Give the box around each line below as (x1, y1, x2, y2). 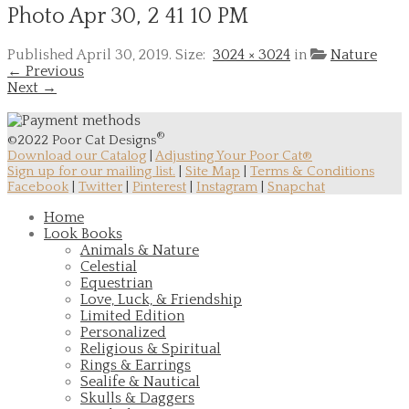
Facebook (7, 178, 68, 194)
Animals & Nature (80, 241, 199, 258)
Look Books (44, 225, 122, 242)
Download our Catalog (7, 147, 146, 163)
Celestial (80, 257, 137, 275)
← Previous (7, 62, 84, 79)
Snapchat (267, 178, 325, 194)
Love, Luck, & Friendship (80, 290, 242, 308)
